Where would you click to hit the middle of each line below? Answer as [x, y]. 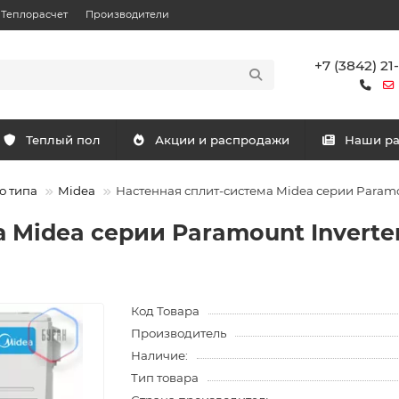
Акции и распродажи [222, 140]
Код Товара [166, 311]
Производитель [179, 333]
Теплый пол [64, 140]
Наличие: [160, 355]
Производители [127, 14]
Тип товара [165, 378]
